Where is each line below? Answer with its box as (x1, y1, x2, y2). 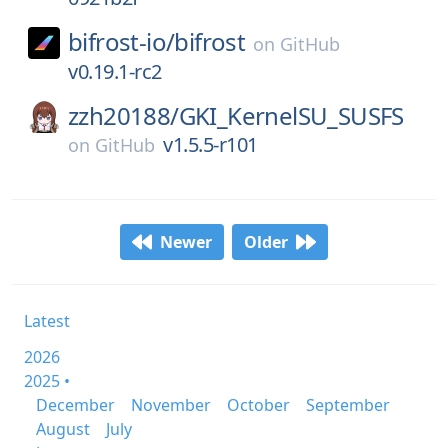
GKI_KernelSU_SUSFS (178, 99, 404, 132)
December (36, 394, 115, 416)
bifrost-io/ (68, 25, 175, 58)
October (227, 394, 290, 416)
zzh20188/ (68, 99, 179, 132)
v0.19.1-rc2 (68, 58, 162, 85)
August (36, 418, 90, 440)
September (306, 394, 390, 416)
